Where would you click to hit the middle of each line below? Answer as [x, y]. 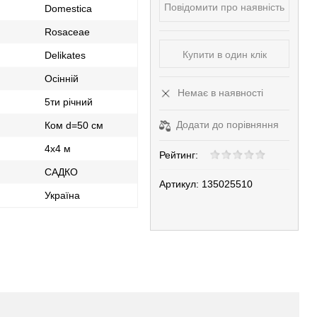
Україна [63, 195]
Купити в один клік [224, 54]
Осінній [62, 79]
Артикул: [179, 184]
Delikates [65, 55]
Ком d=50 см [74, 125]
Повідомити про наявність [225, 7]
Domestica [69, 8]
